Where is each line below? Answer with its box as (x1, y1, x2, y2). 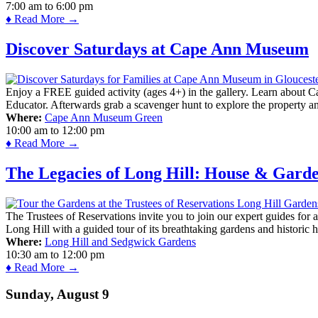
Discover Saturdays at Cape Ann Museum (6, 39, 309, 58)
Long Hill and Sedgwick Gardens (45, 235, 196, 248)
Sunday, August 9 (6, 287, 109, 302)
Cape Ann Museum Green (45, 111, 163, 124)
